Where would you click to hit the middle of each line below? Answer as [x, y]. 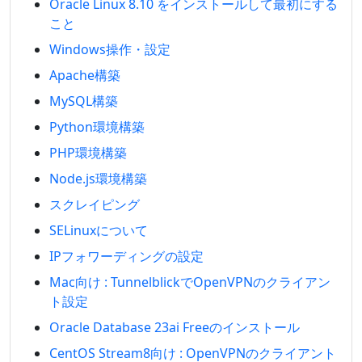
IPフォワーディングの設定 [126, 256]
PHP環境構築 [88, 153]
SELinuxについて [99, 230]
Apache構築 [85, 75]
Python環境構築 [97, 127]
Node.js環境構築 [98, 179]
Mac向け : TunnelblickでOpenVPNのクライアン [190, 282]
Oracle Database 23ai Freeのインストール [175, 327]
